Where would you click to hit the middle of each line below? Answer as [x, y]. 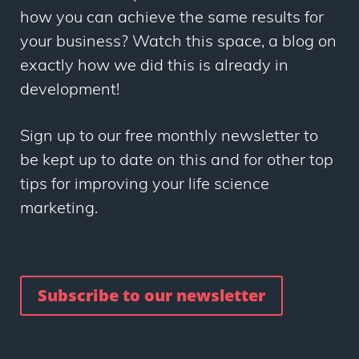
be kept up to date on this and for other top [177, 161]
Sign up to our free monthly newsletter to [169, 137]
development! [70, 91]
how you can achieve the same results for [172, 19]
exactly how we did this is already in [154, 67]
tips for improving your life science [145, 186]
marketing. [59, 210]
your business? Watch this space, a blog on [178, 43]
